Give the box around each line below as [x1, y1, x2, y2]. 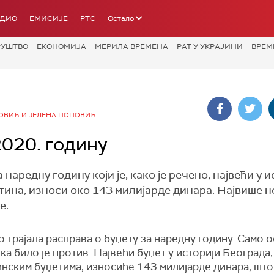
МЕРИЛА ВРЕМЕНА [95, 42, 168, 51]
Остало [108, 13, 134, 23]
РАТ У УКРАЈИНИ [177, 42, 243, 51]
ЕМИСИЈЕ [29, 13, 68, 23]
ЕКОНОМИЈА [37, 42, 86, 51]
